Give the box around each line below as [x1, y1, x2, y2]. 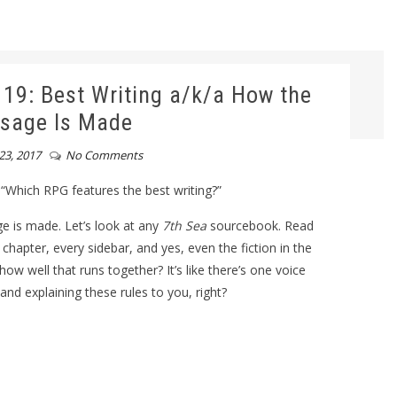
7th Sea [161, 217, 206, 234]
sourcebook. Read [206, 217, 314, 234]
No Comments [65, 147, 143, 163]
